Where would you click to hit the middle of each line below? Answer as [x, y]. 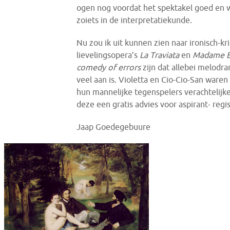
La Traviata [160, 55]
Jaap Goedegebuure [114, 127]
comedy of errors [109, 67]
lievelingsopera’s [108, 55]
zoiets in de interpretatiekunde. [135, 20]
